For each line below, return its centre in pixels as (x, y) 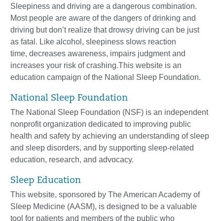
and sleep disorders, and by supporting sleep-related (102, 147)
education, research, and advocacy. (72, 159)
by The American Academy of (149, 194)
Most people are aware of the (62, 18)
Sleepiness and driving (51, 6)
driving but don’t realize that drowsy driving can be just (105, 30)
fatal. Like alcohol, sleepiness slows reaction (98, 41)
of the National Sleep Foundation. (142, 77)
